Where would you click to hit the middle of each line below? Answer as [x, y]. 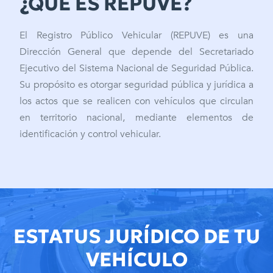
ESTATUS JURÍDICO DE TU [136, 236]
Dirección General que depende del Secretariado [136, 51]
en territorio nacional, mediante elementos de [136, 117]
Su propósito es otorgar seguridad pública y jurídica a [136, 84]
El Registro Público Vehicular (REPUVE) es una [136, 35]
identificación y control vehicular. [90, 134]
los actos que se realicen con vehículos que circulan [136, 101]
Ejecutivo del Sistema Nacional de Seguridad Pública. [136, 68]
